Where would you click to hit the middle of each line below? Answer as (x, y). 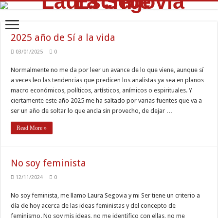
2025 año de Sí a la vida (63, 37)
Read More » (32, 128)
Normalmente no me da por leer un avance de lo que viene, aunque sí (107, 70)
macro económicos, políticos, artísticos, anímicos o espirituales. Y (102, 90)
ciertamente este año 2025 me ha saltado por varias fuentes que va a (107, 100)
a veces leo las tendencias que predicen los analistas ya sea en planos (108, 80)
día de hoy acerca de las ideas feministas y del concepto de (93, 206)
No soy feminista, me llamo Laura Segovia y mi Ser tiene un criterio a (106, 195)
